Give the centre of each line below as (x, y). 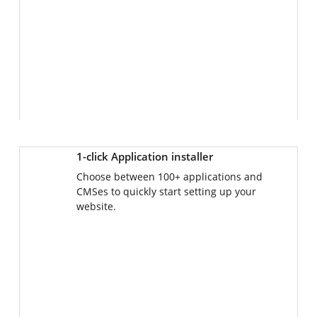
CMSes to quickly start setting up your (166, 191)
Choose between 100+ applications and (169, 177)
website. (96, 206)
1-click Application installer (145, 156)
